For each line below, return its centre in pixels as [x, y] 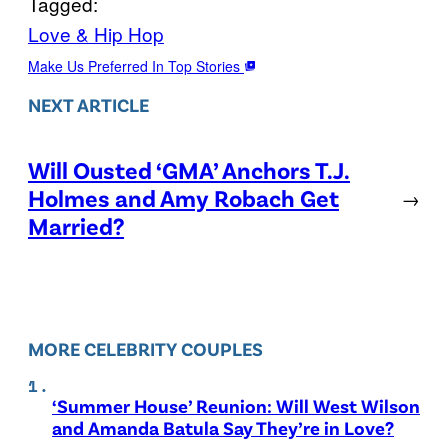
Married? [76, 226]
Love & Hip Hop [96, 33]
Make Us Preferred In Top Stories [136, 65]
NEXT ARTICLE [88, 105]
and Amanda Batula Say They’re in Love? [223, 427]
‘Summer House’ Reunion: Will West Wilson [236, 405]
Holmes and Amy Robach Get [183, 198]
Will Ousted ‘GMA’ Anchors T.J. [189, 170]
